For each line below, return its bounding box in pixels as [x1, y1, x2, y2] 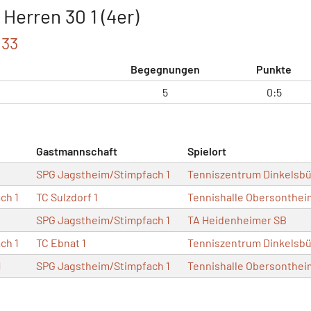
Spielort [187, 144, 226, 158]
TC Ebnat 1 [36, 235, 86, 249]
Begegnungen [130, 62, 200, 76]
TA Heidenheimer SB [187, 212, 287, 226]
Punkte [256, 62, 292, 76]
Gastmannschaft [36, 144, 117, 158]
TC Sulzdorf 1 [36, 190, 98, 203]
